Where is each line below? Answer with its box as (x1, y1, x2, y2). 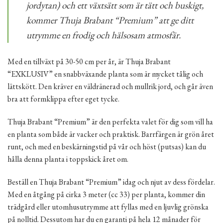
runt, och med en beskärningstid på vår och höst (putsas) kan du (7, 141, 206, 152)
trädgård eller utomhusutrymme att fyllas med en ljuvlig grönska (7, 201, 209, 212)
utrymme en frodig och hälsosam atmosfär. (26, 29, 181, 42)
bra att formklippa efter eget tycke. (7, 94, 119, 105)
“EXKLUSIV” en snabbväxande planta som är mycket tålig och (7, 69, 203, 80)
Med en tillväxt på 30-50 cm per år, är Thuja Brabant (7, 56, 171, 67)
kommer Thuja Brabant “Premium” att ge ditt (26, 14, 194, 27)
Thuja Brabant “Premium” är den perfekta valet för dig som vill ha (7, 116, 213, 127)
